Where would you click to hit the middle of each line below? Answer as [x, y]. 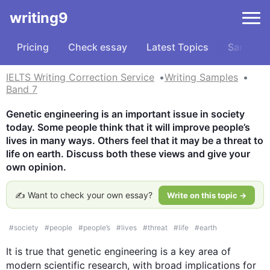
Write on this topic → [207, 195]
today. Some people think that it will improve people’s [128, 127]
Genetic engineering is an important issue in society [125, 114]
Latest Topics [177, 47]
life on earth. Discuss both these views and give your [128, 154]
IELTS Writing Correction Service [80, 77]
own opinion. [36, 167]
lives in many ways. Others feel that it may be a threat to [135, 140]
